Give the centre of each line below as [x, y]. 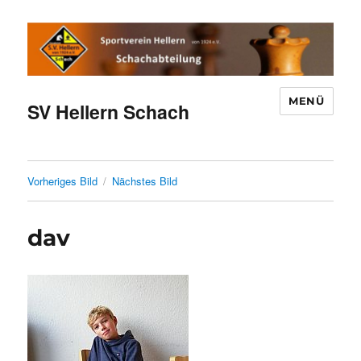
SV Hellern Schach [109, 112]
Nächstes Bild [145, 181]
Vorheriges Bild [63, 181]
